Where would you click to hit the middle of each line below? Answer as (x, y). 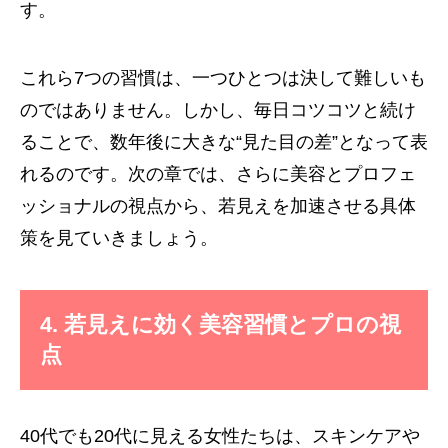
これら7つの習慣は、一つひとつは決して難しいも (223, 78)
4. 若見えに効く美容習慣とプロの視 (220, 325)
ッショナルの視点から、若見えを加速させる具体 (218, 206)
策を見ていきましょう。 (119, 238)
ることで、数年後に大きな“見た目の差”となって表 (224, 142)
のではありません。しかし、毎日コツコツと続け (218, 110)
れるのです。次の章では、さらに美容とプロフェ (218, 174)
